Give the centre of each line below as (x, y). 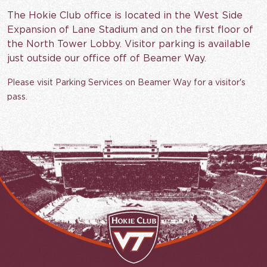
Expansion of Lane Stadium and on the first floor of (130, 30)
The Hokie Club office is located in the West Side (125, 16)
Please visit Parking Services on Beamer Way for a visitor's (126, 83)
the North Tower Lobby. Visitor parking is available (129, 44)
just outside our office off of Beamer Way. (107, 59)
